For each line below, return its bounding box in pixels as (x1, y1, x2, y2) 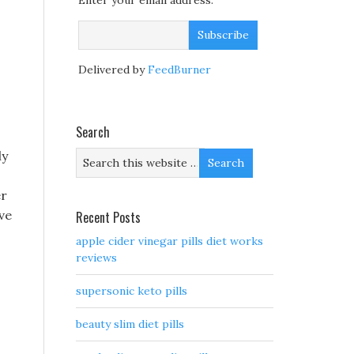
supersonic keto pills (76, 284, 187, 299)
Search (76, 122, 110, 142)
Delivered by (78, 62, 148, 77)
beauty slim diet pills (76, 317, 184, 332)
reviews (76, 250, 117, 265)
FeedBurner (148, 62, 211, 77)
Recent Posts (76, 208, 141, 228)
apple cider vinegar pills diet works (76, 234, 263, 249)
